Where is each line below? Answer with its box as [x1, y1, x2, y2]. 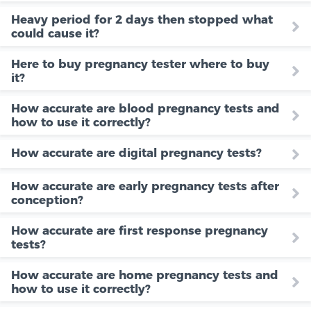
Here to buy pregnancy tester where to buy [11, 56, 269, 71]
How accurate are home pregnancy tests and [11, 267, 278, 282]
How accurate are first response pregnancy [11, 223, 268, 237]
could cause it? [11, 26, 99, 40]
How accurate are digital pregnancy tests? [11, 145, 262, 160]
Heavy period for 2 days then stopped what [11, 12, 273, 26]
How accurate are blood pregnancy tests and [11, 101, 280, 115]
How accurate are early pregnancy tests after [11, 178, 279, 193]
